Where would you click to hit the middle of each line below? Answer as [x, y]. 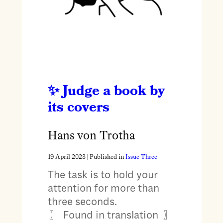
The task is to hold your [103, 174]
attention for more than [103, 188]
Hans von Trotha [91, 137]
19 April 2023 [66, 157]
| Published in [105, 157]
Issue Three [141, 157]
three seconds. [82, 201]
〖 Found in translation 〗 [112, 215]
